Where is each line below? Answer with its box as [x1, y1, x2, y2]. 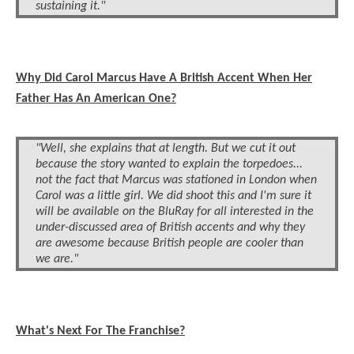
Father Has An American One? [16, 92, 176, 106]
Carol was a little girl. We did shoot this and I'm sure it [36, 190, 311, 203]
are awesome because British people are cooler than [36, 237, 303, 250]
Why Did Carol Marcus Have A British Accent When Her [16, 72, 312, 85]
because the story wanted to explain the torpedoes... [36, 158, 303, 171]
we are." [36, 253, 78, 266]
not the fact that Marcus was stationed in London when [36, 174, 317, 187]
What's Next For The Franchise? [16, 325, 185, 338]
